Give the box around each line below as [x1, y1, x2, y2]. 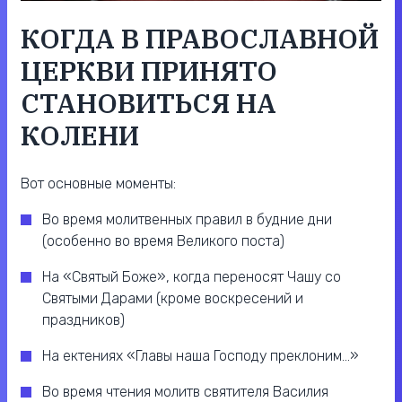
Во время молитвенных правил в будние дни [42, 211, 332, 229]
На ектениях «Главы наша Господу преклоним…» [42, 347, 359, 365]
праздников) [42, 311, 125, 329]
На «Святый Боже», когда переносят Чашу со [42, 268, 341, 286]
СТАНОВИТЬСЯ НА [21, 85, 276, 121]
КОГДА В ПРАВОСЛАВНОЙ [21, 21, 379, 57]
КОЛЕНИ [21, 118, 139, 153]
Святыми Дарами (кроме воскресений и [42, 290, 303, 308]
